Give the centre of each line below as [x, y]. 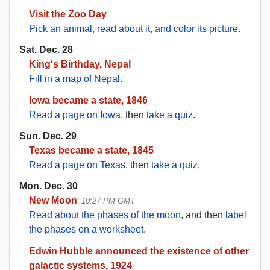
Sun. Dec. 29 [48, 136]
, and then [203, 215]
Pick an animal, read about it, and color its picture [133, 28]
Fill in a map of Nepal [74, 78]
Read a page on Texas [77, 165]
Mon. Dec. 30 [49, 186]
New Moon [53, 201]
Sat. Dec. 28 [46, 49]
